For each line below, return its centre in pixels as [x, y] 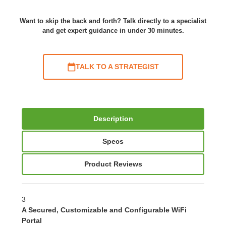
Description [113, 119]
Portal [32, 221]
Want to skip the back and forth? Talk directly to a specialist [113, 21]
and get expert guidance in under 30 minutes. [113, 30]
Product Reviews [113, 164]
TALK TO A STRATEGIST [117, 67]
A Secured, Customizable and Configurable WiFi [104, 210]
